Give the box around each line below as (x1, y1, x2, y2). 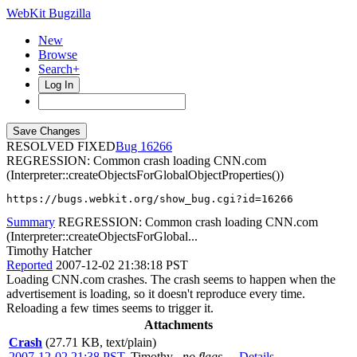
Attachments (144, 318, 213, 331)
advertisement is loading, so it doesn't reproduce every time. (6, 287, 305, 300)
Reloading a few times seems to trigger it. (6, 301, 214, 315)
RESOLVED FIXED (6, 139, 116, 153)
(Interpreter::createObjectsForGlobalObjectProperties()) (6, 168, 284, 182)
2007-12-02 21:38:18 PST (56, 258, 188, 272)
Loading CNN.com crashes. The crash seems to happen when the (6, 273, 335, 286)
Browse (38, 48, 77, 61)
